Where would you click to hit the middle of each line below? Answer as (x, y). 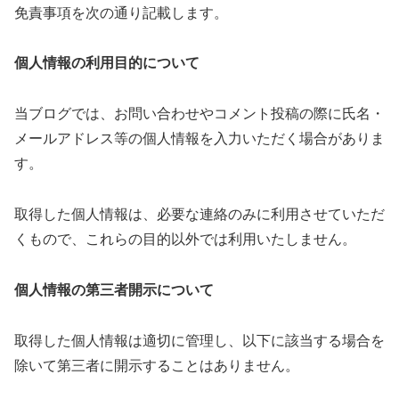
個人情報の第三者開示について (114, 289)
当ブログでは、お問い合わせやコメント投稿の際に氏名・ (199, 114)
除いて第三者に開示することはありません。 (157, 365)
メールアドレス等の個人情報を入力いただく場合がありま (199, 139)
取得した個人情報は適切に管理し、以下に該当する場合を (199, 340)
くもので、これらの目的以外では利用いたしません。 (185, 239)
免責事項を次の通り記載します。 (121, 12)
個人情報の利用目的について (107, 63)
